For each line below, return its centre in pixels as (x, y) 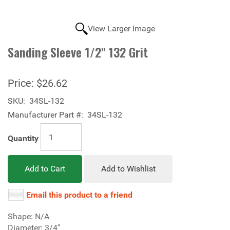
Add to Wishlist (128, 169)
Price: (21, 83)
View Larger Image (121, 28)
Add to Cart (45, 169)
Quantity (23, 139)
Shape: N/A (28, 216)
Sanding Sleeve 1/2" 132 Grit (78, 52)
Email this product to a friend (79, 195)
